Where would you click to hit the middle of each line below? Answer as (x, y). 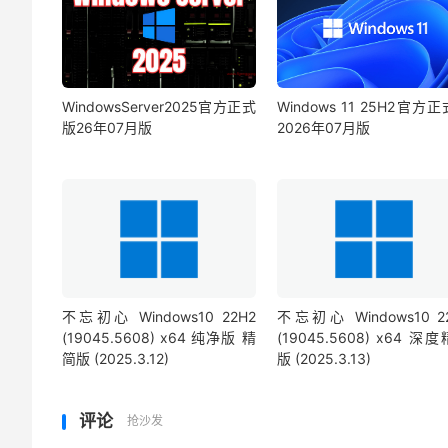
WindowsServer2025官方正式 (159, 106)
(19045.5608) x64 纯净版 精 (159, 338)
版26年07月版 (107, 127)
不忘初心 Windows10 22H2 (159, 317)
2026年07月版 (324, 127)
